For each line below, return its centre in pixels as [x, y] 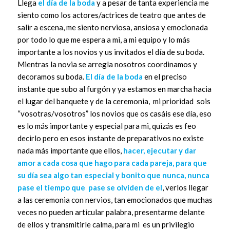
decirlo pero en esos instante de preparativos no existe [110, 138]
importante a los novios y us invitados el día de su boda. [111, 52]
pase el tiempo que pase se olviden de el [90, 188]
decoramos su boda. [51, 77]
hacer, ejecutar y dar [159, 151]
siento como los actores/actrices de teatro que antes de [111, 15]
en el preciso [165, 77]
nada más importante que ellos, [70, 151]
